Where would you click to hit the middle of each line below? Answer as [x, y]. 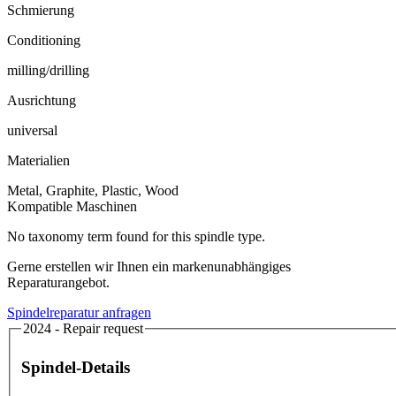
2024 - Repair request [83, 328]
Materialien [38, 160]
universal [32, 130]
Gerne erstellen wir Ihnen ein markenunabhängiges [149, 266]
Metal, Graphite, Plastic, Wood [93, 190]
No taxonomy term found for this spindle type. [136, 236]
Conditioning [44, 40]
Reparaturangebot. [58, 282]
